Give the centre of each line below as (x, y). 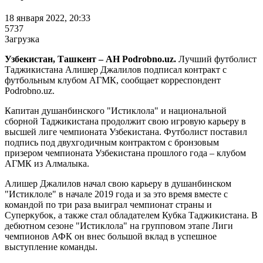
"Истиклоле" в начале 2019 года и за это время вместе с (116, 194)
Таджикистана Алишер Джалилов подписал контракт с (116, 69)
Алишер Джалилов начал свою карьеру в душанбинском (118, 183)
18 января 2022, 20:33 (48, 18)
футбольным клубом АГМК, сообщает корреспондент (113, 80)
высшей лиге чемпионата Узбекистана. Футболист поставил (126, 131)
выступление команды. (51, 247)
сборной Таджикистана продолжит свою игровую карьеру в (125, 121)
